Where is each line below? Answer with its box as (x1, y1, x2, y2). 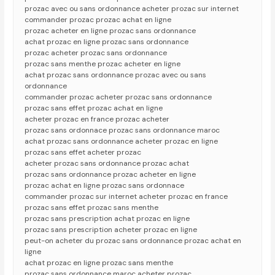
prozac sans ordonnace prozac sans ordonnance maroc (25, 125, 220, 136)
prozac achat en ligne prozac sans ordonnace (25, 180, 185, 191)
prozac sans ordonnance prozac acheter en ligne (25, 169, 196, 180)
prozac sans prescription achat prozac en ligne (25, 214, 190, 224)
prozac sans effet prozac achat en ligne (25, 103, 163, 114)
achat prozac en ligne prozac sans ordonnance (25, 37, 189, 47)
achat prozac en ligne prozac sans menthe (25, 258, 174, 268)
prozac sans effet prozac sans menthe (25, 203, 159, 213)
